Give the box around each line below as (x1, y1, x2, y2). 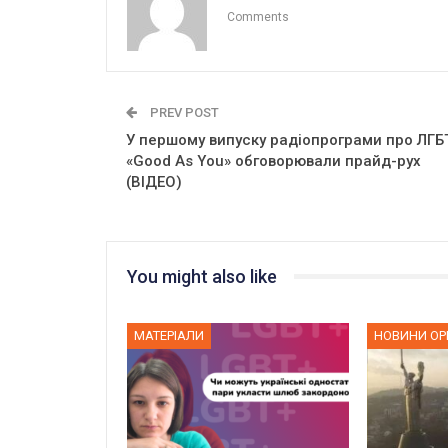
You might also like (127, 265, 277, 287)
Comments (227, 9, 289, 24)
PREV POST (147, 104, 219, 120)
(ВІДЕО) (126, 172, 182, 191)
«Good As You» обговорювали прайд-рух (126, 151, 421, 170)
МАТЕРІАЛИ (134, 328, 204, 344)
